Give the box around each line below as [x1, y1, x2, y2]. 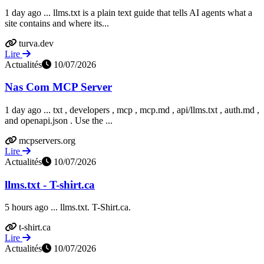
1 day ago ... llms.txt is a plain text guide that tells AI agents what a [5, 7, 252, 18]
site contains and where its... [5, 18, 109, 28]
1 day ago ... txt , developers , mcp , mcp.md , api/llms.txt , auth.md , [5, 105, 259, 115]
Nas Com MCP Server [5, 81, 112, 94]
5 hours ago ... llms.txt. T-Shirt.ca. [5, 202, 131, 213]
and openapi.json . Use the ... [5, 115, 113, 126]
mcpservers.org [19, 136, 75, 146]
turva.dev [19, 38, 54, 48]
